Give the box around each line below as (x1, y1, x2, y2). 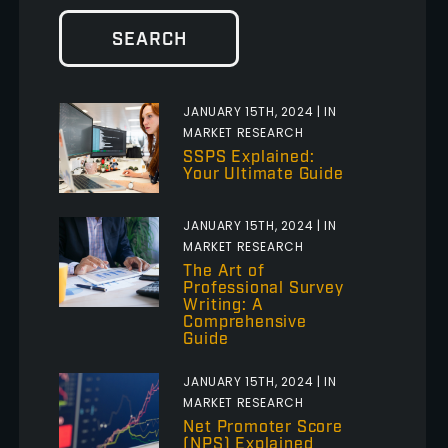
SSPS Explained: (183, 150, 315, 167)
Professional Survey (183, 281, 344, 298)
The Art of (183, 264, 265, 281)
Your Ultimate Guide (183, 167, 344, 184)
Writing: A (183, 298, 264, 315)
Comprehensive (183, 315, 307, 332)
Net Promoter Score (183, 420, 343, 437)
